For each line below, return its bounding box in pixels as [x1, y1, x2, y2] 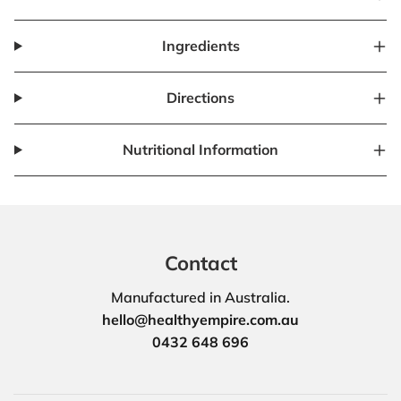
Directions [166, 89, 235, 107]
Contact [164, 251, 237, 276]
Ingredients [161, 37, 240, 55]
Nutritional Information [123, 141, 279, 158]
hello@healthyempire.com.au [102, 311, 299, 329]
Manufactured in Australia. [111, 288, 290, 307]
